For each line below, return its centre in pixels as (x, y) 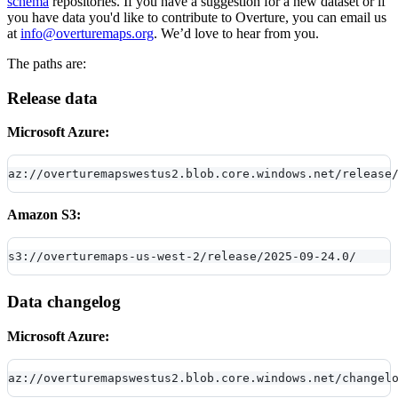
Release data (52, 98)
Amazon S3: (44, 215)
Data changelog (64, 302)
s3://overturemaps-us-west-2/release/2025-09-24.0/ (182, 257)
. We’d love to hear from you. (236, 34)
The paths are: (47, 64)
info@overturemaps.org (87, 34)
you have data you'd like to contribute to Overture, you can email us (197, 18)
